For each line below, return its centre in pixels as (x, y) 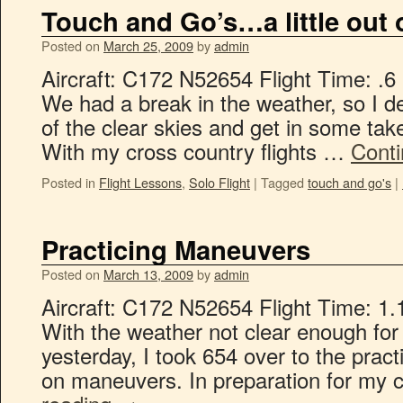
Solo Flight (219, 182)
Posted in (68, 182)
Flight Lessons (140, 182)
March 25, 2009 (148, 45)
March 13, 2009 (148, 274)
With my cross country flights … (196, 151)
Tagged (282, 182)
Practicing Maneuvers (176, 249)
